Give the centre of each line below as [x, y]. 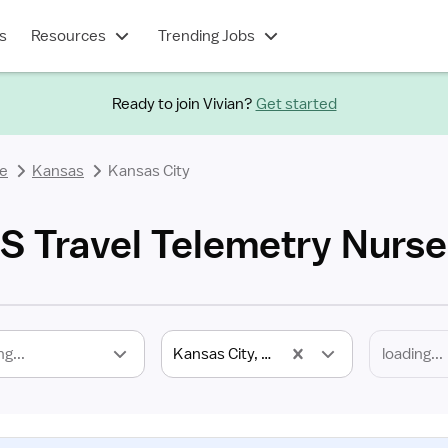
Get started [296, 103]
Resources [68, 36]
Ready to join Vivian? [182, 103]
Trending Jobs [206, 36]
